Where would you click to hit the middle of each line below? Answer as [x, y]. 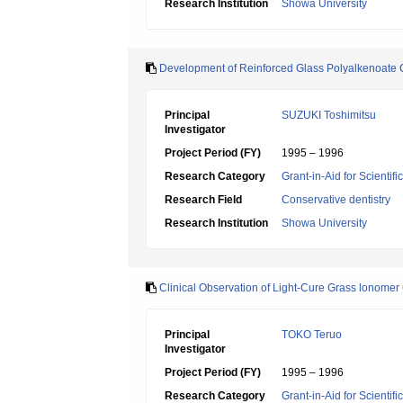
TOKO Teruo [312, 335]
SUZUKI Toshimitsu [329, 115]
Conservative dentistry [336, 200]
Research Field [203, 200]
